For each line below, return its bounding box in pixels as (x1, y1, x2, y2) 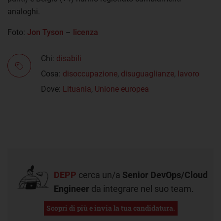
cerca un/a (76, 170, 122, 181)
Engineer (54, 184, 89, 194)
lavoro (178, 69, 199, 78)
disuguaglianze (121, 69, 174, 78)
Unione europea (95, 84, 149, 94)
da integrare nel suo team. (89, 184, 194, 194)
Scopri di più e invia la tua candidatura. (46, 203, 175, 213)
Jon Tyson (27, 27, 64, 37)
